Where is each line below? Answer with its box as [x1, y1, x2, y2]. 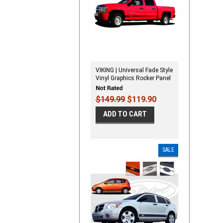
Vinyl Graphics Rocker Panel [95, 75, 171, 82]
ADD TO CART [103, 110, 147, 119]
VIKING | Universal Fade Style [95, 67, 173, 74]
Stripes [95, 83, 114, 90]
